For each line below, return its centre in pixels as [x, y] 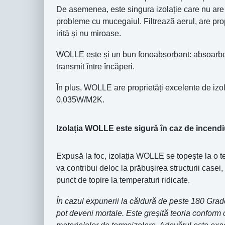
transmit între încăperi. [95, 67]
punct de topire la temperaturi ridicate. [123, 180]
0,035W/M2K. [80, 100]
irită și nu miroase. [89, 34]
